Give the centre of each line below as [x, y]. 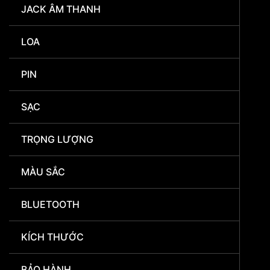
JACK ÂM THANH [61, 9]
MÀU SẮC [43, 172]
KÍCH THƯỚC [52, 237]
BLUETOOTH [50, 205]
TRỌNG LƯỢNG [57, 140]
